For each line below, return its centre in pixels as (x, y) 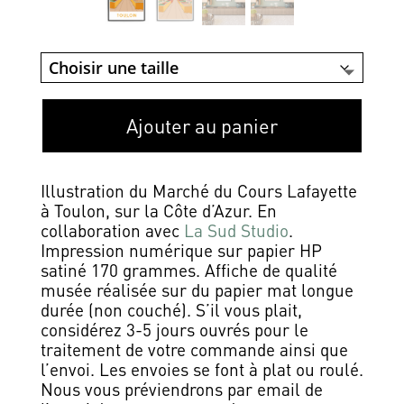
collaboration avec (112, 230)
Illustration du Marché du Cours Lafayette (198, 190)
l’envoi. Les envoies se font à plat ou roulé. (202, 369)
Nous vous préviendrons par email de (181, 389)
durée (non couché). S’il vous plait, (171, 309)
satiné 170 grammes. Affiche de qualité (188, 270)
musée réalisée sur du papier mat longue (197, 289)
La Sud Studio (236, 230)
